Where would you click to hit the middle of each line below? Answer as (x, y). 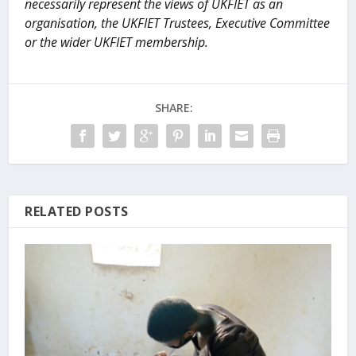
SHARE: (174, 107)
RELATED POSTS (77, 211)
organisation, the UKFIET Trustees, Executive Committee (178, 23)
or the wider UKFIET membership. (117, 42)
